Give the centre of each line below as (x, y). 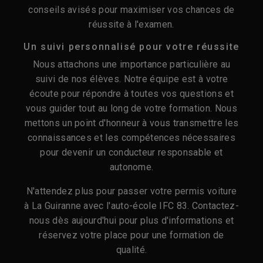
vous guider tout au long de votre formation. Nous (131, 108)
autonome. (131, 167)
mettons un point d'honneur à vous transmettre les (131, 123)
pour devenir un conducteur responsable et (131, 152)
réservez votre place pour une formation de (131, 235)
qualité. (131, 249)
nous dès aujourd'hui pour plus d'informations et (131, 220)
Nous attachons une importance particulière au (131, 64)
